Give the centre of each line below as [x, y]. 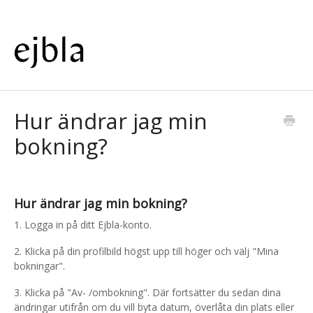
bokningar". [39, 266]
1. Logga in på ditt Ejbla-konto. [83, 225]
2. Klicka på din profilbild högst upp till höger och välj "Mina [146, 252]
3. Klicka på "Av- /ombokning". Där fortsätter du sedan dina [147, 293]
